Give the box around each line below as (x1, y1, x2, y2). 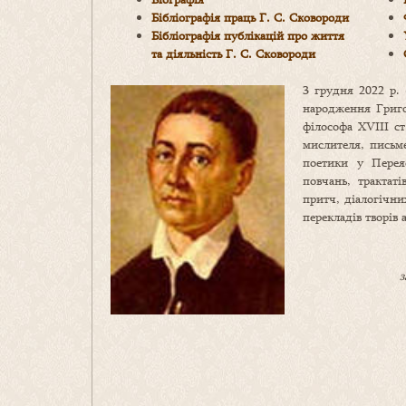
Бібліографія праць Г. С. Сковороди (151, 9, 349, 26)
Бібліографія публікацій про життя (151, 27, 344, 44)
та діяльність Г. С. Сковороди (151, 45, 315, 63)
